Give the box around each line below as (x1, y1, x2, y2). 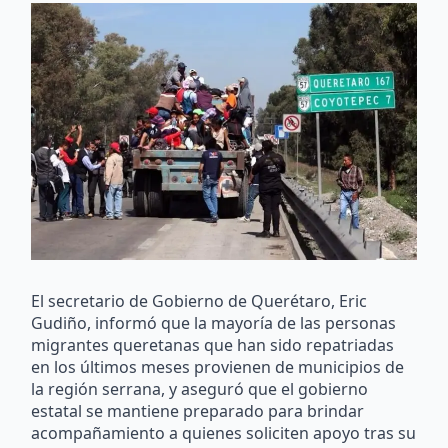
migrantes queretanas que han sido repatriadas (31, 333, 395, 356)
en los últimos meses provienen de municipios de (31, 355, 405, 378)
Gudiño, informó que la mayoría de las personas (31, 311, 397, 334)
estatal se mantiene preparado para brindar (31, 399, 365, 422)
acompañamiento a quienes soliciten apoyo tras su (31, 421, 417, 444)
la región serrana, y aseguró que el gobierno (31, 377, 369, 400)
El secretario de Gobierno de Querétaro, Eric (31, 289, 368, 312)
